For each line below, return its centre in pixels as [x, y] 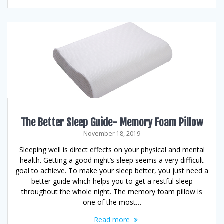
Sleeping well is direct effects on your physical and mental [112, 149]
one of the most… [112, 202]
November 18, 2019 [112, 133]
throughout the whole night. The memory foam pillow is [112, 191]
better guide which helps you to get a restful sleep [112, 181]
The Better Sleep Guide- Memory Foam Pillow [112, 122]
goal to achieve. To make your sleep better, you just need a [112, 170]
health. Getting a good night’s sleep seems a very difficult [112, 160]
